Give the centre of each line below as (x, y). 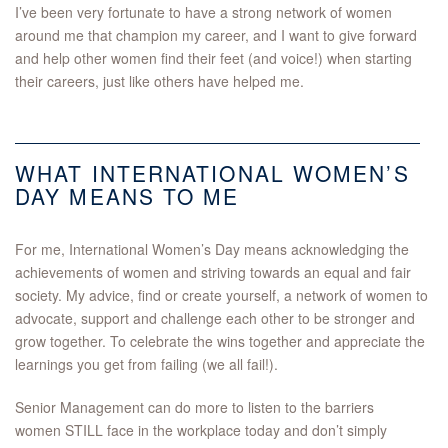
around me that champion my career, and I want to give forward (216, 35)
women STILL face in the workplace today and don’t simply (201, 430)
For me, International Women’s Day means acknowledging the (212, 249)
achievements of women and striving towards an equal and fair (213, 272)
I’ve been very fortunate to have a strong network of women (203, 12)
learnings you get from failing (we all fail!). (146, 364)
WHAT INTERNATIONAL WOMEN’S (212, 173)
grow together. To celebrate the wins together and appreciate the (220, 341)
